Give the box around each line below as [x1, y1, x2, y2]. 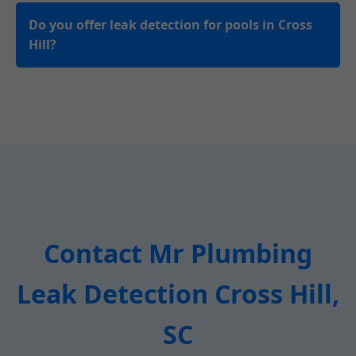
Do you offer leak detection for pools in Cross [29, 16, 312, 33]
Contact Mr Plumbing [44, 236, 312, 270]
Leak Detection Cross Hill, [17, 277, 339, 311]
